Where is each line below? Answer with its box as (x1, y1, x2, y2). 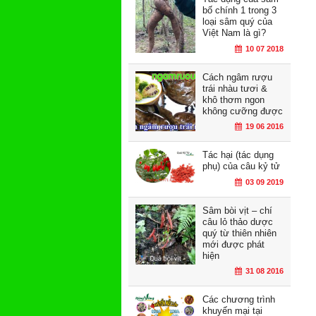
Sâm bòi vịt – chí (202, 205, 272, 216)
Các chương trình (202, 294, 275, 305)
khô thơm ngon (202, 94, 265, 105)
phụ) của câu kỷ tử (202, 161, 280, 172)
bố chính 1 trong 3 (202, 5, 276, 16)
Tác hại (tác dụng (202, 150, 274, 161)
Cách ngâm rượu (202, 71, 272, 83)
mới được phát (202, 238, 265, 250)
